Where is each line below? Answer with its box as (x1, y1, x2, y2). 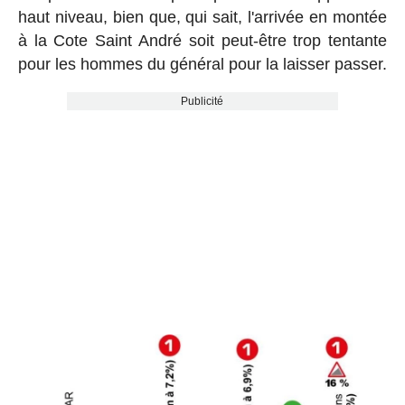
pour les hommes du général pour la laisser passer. (17, 55, 387, 74)
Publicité (181, 95, 224, 108)
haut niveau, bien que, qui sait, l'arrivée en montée (17, 8, 388, 27)
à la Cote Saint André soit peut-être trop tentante (17, 32, 388, 51)
